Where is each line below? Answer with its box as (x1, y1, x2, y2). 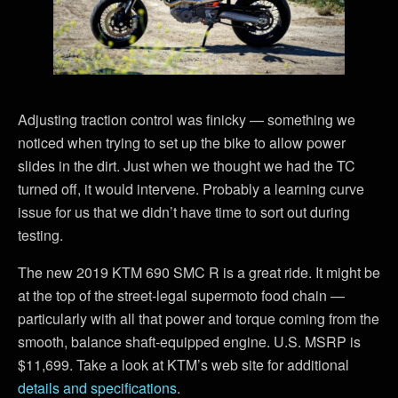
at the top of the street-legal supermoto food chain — (18, 284, 345, 306)
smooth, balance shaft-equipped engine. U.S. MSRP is (18, 330, 361, 352)
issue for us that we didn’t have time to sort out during (18, 201, 350, 222)
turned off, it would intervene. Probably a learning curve (18, 178, 364, 199)
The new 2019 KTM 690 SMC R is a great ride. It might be (18, 261, 380, 283)
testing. (18, 224, 63, 245)
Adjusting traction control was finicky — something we (18, 108, 355, 130)
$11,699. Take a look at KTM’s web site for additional (18, 354, 349, 375)
